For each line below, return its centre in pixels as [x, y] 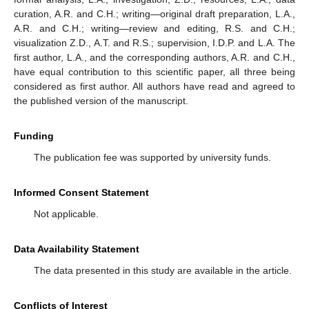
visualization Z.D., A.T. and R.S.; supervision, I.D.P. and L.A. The [154, 43]
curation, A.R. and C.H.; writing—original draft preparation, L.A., [154, 14]
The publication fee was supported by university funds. [152, 158]
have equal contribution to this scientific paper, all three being [154, 72]
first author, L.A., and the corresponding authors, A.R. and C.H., [154, 58]
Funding [34, 136]
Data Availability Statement [77, 249]
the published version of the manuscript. [101, 101]
